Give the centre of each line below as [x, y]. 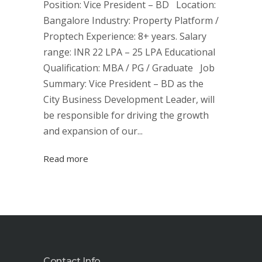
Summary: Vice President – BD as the [123, 84]
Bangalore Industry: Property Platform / [131, 20]
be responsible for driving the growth [126, 115]
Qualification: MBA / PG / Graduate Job [129, 68]
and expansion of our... [93, 131]
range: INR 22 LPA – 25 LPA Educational [129, 52]
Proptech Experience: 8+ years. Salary [125, 36]
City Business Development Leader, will [129, 99]
